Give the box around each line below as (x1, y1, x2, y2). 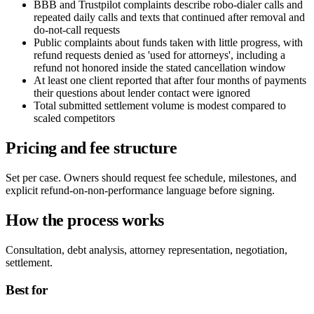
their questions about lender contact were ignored (34, 87, 250, 100)
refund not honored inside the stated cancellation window (34, 62, 286, 74)
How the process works (6, 211, 164, 230)
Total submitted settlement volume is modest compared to (34, 100, 286, 112)
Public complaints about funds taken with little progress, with (34, 36, 303, 49)
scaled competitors (34, 112, 115, 125)
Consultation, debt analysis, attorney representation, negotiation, (6, 244, 287, 257)
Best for (6, 282, 48, 297)
